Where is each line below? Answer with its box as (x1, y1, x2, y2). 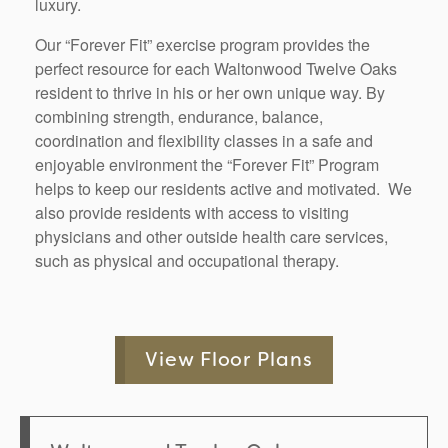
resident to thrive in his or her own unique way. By (35, 80, 385, 104)
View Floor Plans (144, 347, 314, 373)
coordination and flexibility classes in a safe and (35, 128, 373, 152)
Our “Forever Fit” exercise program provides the (35, 32, 370, 56)
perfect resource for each (35, 56, 214, 80)
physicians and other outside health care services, (35, 224, 388, 248)
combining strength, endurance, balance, (35, 104, 323, 128)
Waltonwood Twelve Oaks (214, 56, 397, 80)
